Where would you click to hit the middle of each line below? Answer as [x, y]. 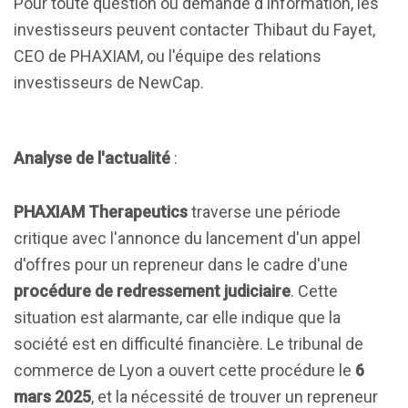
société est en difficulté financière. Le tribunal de [189, 344]
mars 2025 [52, 397]
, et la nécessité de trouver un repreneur [235, 397]
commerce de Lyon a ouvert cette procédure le [184, 370]
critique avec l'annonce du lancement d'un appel [187, 238]
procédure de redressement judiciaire [152, 291]
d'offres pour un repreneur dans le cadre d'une [181, 265]
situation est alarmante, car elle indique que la [177, 317]
